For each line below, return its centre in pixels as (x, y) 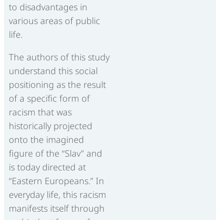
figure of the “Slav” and (55, 153)
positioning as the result (57, 84)
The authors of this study (59, 57)
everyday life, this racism (57, 194)
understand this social (53, 70)
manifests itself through (57, 208)
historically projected (51, 125)
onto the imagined (46, 139)
